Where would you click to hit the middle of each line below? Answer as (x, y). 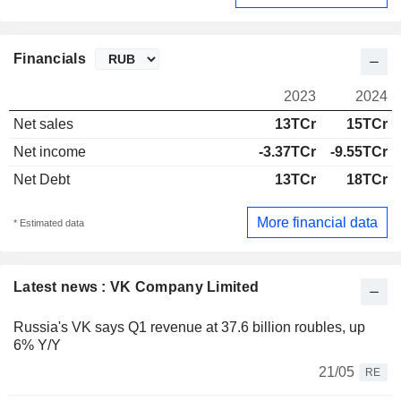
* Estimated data (49, 222)
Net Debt (42, 180)
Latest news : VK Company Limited (137, 287)
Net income (50, 152)
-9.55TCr (359, 152)
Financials (50, 59)
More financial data (317, 222)
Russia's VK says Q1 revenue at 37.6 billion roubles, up (189, 328)
